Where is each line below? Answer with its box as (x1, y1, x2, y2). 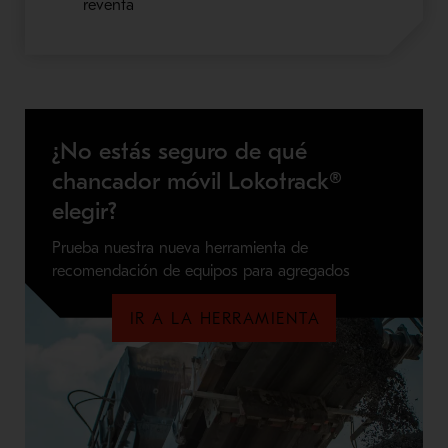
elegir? (51, 196, 117, 225)
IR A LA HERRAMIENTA (129, 309, 321, 328)
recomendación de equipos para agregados (51, 261, 350, 280)
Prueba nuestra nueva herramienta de (51, 238, 308, 257)
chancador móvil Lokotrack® (51, 166, 342, 195)
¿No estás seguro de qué (51, 136, 307, 165)
